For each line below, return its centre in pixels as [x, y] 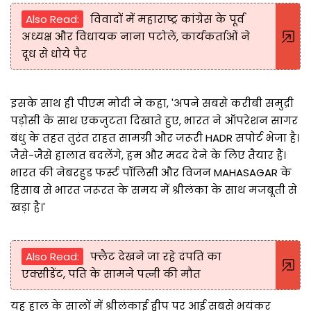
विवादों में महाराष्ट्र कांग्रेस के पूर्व [167, 19]
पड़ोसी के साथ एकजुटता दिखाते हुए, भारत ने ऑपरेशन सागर [154, 120]
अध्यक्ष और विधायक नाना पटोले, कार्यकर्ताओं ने [136, 36]
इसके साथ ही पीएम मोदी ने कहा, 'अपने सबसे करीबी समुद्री [152, 103]
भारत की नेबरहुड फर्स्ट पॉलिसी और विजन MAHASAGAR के [151, 172]
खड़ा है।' [28, 207]
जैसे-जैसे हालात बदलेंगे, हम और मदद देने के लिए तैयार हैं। [148, 155]
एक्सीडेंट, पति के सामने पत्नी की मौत [111, 274]
